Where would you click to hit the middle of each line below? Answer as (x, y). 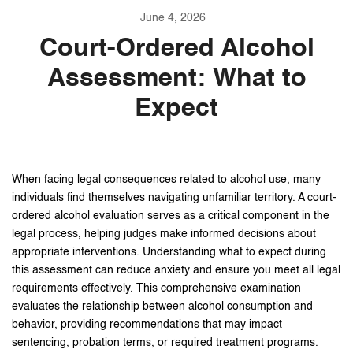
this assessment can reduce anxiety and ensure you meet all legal (176, 270)
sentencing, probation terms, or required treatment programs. (165, 343)
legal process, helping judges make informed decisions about (164, 234)
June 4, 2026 (173, 18)
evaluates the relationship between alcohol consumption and (162, 307)
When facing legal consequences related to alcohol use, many (166, 180)
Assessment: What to (176, 79)
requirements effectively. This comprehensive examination (156, 288)
